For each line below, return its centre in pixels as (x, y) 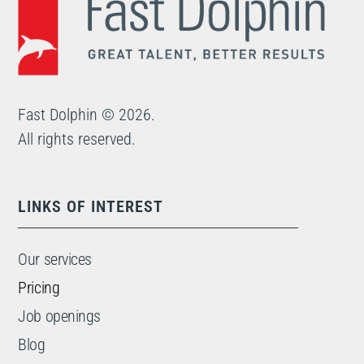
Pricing (39, 287)
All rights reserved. (77, 139)
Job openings (59, 316)
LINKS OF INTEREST (91, 206)
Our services (55, 259)
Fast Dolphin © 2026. (87, 115)
